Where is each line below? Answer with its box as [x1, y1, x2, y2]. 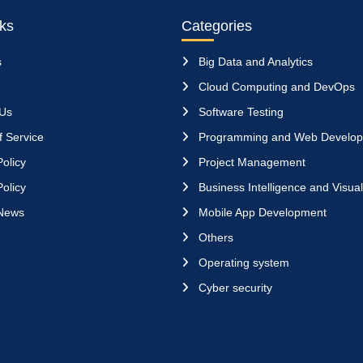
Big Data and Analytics [195, 55, 313, 68]
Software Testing [195, 105, 284, 118]
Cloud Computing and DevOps [195, 80, 355, 93]
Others [195, 231, 233, 244]
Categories [181, 18, 252, 34]
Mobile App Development [195, 206, 327, 219]
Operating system [195, 256, 289, 269]
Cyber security [195, 281, 272, 294]
